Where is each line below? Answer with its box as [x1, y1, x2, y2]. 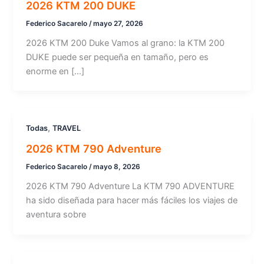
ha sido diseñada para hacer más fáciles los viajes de [26, 194, 238, 206]
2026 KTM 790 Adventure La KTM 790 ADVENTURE [26, 180, 235, 192]
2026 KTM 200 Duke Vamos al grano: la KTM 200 [26, 37, 225, 48]
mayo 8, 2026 [93, 163, 141, 171]
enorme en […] [26, 65, 85, 77]
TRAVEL [52, 124, 81, 133]
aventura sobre [26, 209, 87, 220]
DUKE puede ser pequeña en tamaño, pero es [26, 51, 209, 62]
